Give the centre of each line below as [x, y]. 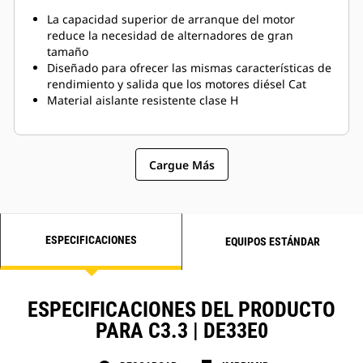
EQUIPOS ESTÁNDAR [273, 242]
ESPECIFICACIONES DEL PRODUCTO [181, 310]
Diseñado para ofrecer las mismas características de [189, 68]
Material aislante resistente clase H [143, 100]
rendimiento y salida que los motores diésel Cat [177, 84]
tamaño [68, 52]
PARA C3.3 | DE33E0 [181, 331]
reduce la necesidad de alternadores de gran [170, 36]
